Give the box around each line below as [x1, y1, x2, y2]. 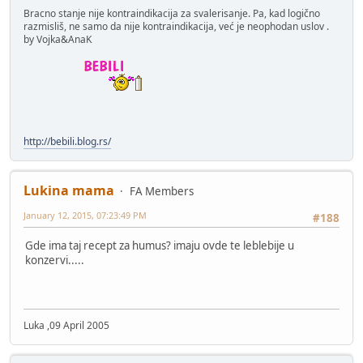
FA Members [130, 183, 194, 199]
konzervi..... [25, 253, 84, 268]
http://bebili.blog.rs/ [23, 134, 111, 148]
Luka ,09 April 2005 [23, 318, 109, 332]
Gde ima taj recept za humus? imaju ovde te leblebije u [25, 238, 294, 254]
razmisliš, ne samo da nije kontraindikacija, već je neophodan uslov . [23, 19, 329, 33]
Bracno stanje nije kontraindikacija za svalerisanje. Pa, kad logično [23, 6, 320, 20]
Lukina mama [23, 181, 114, 199]
